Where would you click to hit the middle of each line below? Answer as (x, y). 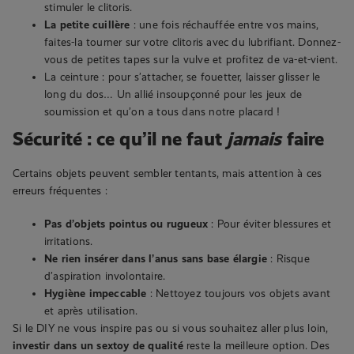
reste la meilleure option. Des (256, 345)
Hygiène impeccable (96, 293)
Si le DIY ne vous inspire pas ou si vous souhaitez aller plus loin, (171, 328)
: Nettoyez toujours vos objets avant (239, 293)
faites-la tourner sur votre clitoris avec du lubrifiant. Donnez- (192, 41)
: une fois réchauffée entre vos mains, (224, 24)
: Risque (288, 258)
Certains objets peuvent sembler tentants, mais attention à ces (168, 173)
